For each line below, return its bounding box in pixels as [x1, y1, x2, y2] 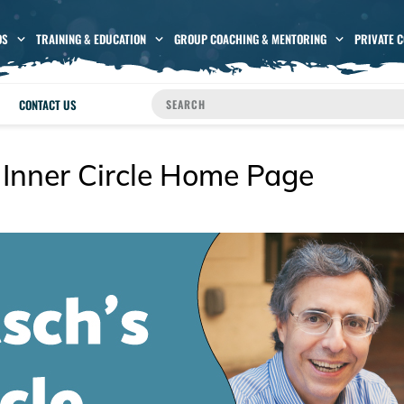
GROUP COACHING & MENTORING [173, 30, 326, 49]
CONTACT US [19, 95, 78, 114]
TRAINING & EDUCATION [35, 30, 146, 49]
